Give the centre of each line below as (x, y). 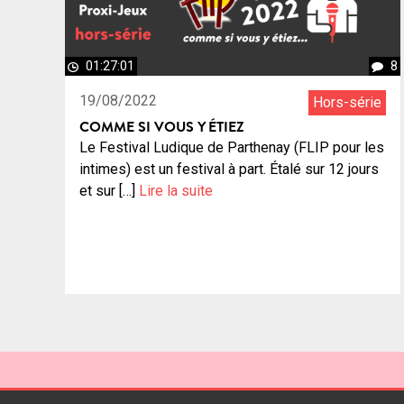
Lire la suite (176, 191)
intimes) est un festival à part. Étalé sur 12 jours (229, 170)
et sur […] (109, 191)
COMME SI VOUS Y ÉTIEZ (162, 127)
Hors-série (347, 103)
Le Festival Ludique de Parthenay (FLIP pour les (232, 148)
